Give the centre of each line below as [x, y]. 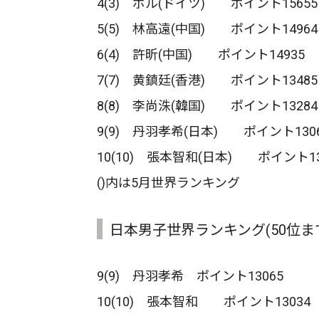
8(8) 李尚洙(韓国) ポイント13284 [207, 106]
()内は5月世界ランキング [168, 183]
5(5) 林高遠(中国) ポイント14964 [207, 29]
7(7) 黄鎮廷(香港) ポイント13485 [207, 80]
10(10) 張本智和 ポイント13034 [204, 302]
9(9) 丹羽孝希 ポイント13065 [190, 276]
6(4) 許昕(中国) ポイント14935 [201, 55]
